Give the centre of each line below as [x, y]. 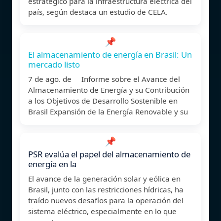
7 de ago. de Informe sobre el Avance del [104, 79]
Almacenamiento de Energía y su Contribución [109, 90]
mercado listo [54, 64]
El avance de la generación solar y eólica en [104, 178]
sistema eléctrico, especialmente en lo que [102, 211]
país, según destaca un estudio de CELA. [98, 12]
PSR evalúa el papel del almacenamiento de [109, 154]
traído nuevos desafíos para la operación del [106, 200]
